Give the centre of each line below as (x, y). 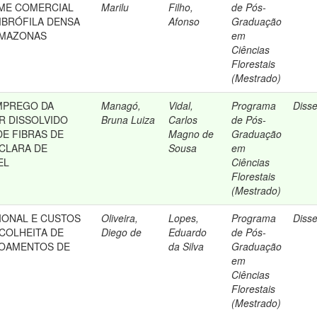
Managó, (121, 105)
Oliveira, (120, 218)
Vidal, (181, 105)
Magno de (191, 134)
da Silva (186, 246)
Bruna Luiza (128, 120)
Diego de (122, 232)
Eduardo (188, 232)
